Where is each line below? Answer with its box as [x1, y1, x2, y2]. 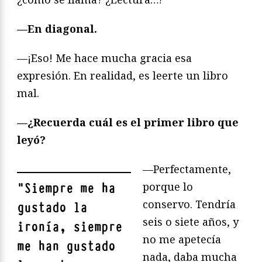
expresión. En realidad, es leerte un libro [17, 68, 228, 83]
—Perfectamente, [143, 162, 231, 177]
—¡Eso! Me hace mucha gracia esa [17, 51, 192, 65]
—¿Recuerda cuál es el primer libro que [17, 115, 239, 130]
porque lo [143, 180, 193, 194]
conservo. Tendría [143, 197, 236, 212]
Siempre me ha [24, 180, 115, 198]
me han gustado [17, 238, 115, 256]
